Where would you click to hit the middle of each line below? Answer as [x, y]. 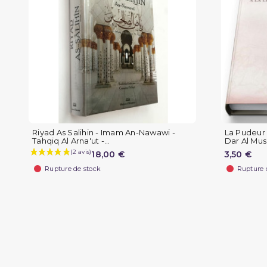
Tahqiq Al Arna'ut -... [71, 141]
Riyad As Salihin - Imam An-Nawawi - [104, 133]
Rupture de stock [73, 169]
